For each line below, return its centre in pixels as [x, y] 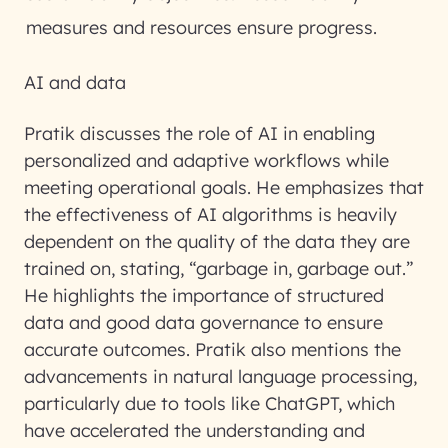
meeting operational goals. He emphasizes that [224, 187]
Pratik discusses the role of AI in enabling [199, 133]
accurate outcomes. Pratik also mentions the [212, 349]
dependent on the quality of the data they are [217, 241]
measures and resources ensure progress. [201, 27]
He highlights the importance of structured [204, 295]
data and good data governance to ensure [203, 322]
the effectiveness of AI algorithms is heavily [210, 214]
